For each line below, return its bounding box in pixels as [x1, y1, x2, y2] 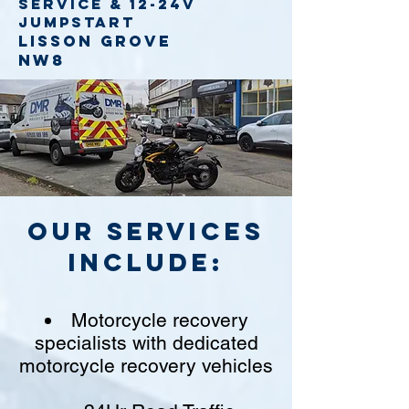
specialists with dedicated [34, 331, 258, 354]
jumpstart [18, 13, 135, 31]
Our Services [27, 215, 265, 246]
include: [68, 246, 225, 278]
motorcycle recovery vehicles [19, 354, 273, 377]
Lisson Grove [18, 31, 172, 51]
